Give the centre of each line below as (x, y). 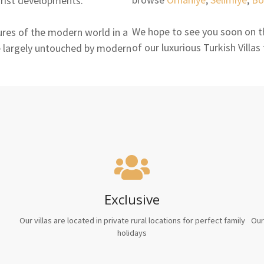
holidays (132, 232)
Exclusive (132, 199)
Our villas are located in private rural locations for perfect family (132, 220)
